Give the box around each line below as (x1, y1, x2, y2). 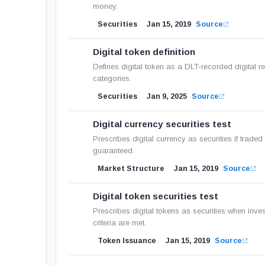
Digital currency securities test (93, 119, 232, 129)
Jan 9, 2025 (147, 92, 188, 101)
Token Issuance (98, 237, 157, 245)
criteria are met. (93, 218, 147, 227)
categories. (93, 74, 132, 83)
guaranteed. (93, 146, 135, 155)
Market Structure (98, 164, 165, 173)
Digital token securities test (93, 191, 219, 201)
